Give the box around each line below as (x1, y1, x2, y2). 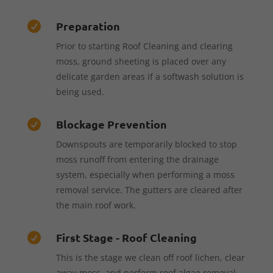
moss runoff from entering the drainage (55, 153, 219, 165)
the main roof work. (55, 199, 136, 211)
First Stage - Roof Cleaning (55, 230, 197, 244)
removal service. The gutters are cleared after (55, 183, 243, 196)
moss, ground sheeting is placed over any (55, 55, 226, 67)
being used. (55, 85, 104, 97)
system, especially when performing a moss (55, 168, 235, 180)
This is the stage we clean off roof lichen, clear (55, 251, 245, 263)
